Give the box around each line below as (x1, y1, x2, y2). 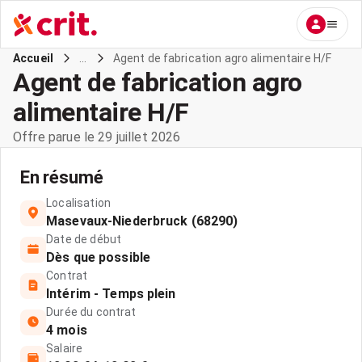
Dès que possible (46, 250, 150, 265)
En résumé (20, 167, 103, 187)
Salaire (46, 342, 83, 355)
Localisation (46, 196, 111, 209)
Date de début (46, 233, 122, 246)
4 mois (46, 322, 87, 338)
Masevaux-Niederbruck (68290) (46, 213, 238, 229)
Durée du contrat (46, 305, 137, 318)
